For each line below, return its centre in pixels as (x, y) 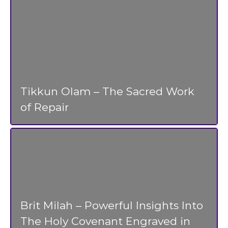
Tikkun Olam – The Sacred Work (107, 91)
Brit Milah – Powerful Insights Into (112, 205)
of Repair (45, 107)
